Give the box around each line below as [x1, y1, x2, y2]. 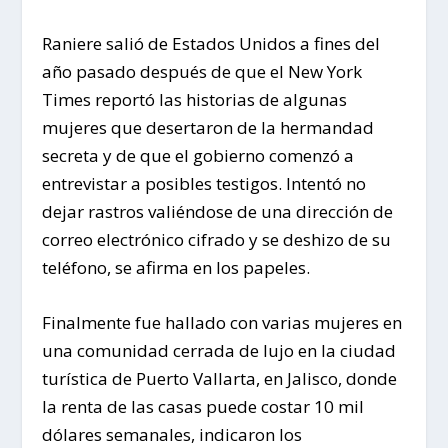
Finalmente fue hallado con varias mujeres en [42, 310, 403, 334]
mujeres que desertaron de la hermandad [42, 115, 375, 139]
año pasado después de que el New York [42, 59, 363, 83]
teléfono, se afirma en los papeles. [42, 255, 311, 279]
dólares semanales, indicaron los [42, 422, 303, 446]
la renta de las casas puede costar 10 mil [42, 394, 365, 418]
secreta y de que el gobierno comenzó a [42, 143, 355, 167]
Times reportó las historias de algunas [42, 87, 348, 111]
